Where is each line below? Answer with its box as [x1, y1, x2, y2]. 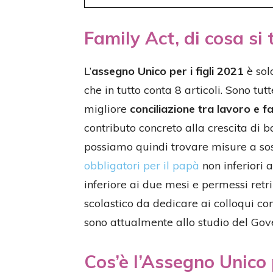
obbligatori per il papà [84, 158, 199, 172]
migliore [84, 102, 130, 116]
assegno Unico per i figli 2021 [91, 64, 244, 78]
